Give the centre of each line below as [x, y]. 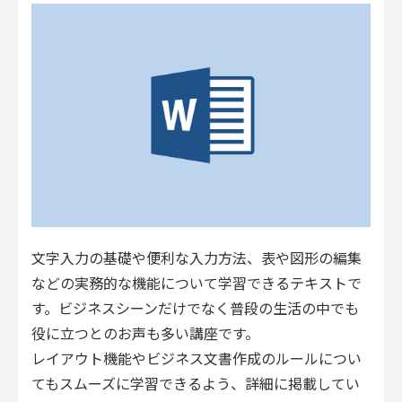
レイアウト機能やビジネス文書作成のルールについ [197, 358]
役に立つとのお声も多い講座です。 [145, 333]
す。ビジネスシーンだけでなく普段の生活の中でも [195, 308]
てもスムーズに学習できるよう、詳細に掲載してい [196, 384]
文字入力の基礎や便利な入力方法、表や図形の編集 [197, 258]
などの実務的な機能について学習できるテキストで [197, 283]
